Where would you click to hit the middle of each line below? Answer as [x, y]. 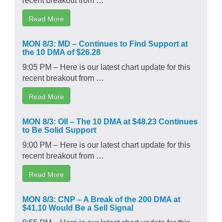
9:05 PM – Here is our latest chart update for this [106, 66]
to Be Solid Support [59, 129]
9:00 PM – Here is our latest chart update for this [106, 144]
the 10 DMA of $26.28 [61, 51]
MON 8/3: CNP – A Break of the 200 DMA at [101, 198]
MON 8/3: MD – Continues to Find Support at [105, 43]
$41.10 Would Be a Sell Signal [78, 207]
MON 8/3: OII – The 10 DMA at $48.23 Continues [110, 121]
